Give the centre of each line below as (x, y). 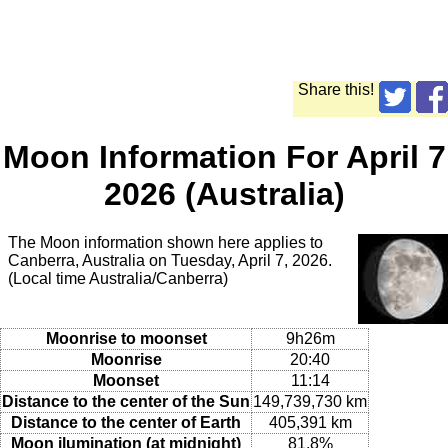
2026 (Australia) (224, 193)
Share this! (336, 90)
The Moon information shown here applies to (165, 243)
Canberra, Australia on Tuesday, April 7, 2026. (170, 261)
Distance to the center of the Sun (126, 401)
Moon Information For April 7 (224, 156)
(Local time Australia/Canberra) (118, 279)
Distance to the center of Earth (126, 422)
